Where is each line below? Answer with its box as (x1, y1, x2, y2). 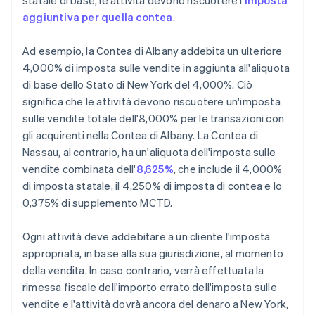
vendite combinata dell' (22, 162, 136, 176)
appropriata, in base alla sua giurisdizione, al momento (22, 246, 284, 261)
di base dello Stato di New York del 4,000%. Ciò (22, 77, 253, 92)
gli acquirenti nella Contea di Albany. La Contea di (22, 128, 259, 143)
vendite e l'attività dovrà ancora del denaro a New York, (22, 297, 289, 311)
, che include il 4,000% (173, 162, 283, 176)
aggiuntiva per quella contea (22, 10, 173, 25)
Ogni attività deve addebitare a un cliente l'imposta (22, 229, 271, 244)
